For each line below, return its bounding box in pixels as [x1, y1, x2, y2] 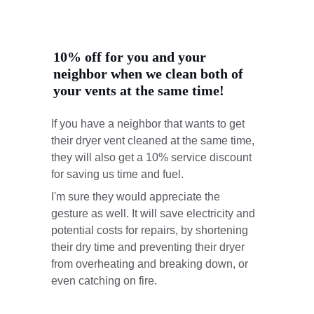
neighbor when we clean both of [53, 66, 247, 81]
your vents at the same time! [53, 83, 224, 98]
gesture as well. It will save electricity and [50, 207, 258, 219]
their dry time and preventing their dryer [50, 241, 247, 253]
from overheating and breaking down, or [50, 258, 251, 270]
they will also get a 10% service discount [50, 151, 254, 163]
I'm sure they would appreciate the [50, 191, 223, 203]
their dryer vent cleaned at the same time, [50, 135, 257, 146]
